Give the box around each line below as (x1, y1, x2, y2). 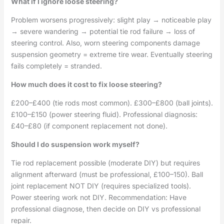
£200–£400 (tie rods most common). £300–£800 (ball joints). (10, 98, 213, 107)
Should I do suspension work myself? (10, 140, 139, 149)
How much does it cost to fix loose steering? (10, 80, 162, 89)
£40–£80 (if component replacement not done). (10, 121, 167, 130)
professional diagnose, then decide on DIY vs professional (10, 204, 200, 213)
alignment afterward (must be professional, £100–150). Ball (10, 170, 203, 179)
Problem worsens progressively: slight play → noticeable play (10, 15, 211, 24)
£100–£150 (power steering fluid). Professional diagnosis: (10, 110, 197, 119)
